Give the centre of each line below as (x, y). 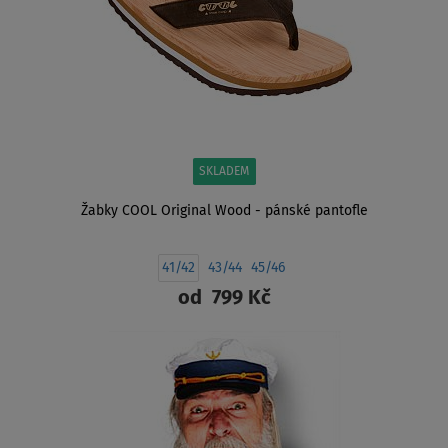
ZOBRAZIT (224, 349)
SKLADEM (224, 172)
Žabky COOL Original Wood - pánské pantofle (224, 211)
